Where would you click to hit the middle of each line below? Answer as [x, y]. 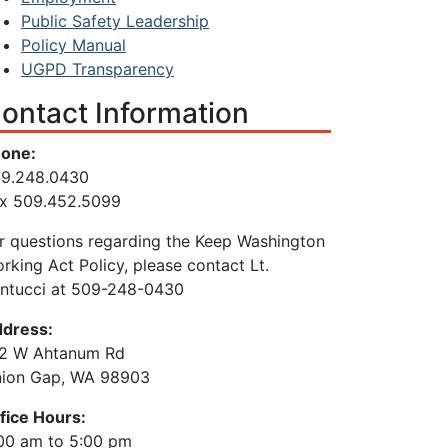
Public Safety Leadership [115, 20]
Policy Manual [73, 44]
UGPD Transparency [97, 68]
